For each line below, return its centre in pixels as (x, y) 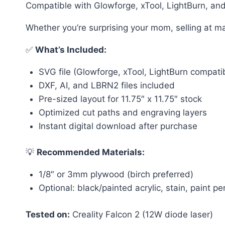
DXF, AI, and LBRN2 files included (106, 85)
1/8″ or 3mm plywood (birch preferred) (116, 175)
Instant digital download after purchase (118, 126)
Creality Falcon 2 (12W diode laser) (141, 214)
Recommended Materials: (91, 152)
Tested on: (48, 214)
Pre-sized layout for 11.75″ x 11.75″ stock (120, 99)
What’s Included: (71, 49)
